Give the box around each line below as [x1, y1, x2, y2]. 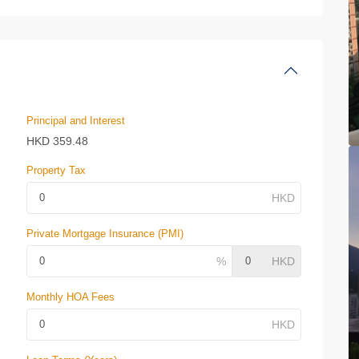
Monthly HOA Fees [26, 291, 115, 303]
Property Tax [26, 164, 86, 176]
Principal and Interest [26, 115, 125, 127]
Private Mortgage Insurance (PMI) [26, 228, 184, 240]
